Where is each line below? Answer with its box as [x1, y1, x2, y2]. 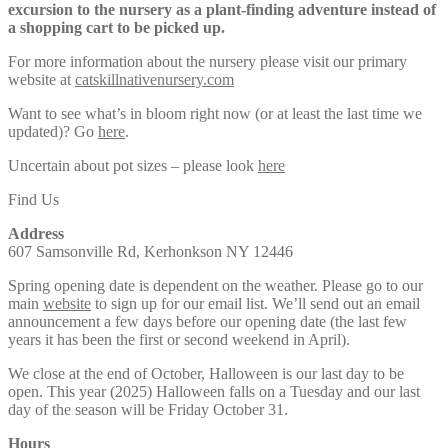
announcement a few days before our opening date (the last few [8, 312, 407, 330]
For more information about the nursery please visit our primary [8, 52, 407, 70]
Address [8, 224, 64, 242]
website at [8, 70, 75, 88]
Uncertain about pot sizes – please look [8, 156, 258, 174]
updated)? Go [8, 122, 98, 140]
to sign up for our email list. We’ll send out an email [91, 294, 420, 312]
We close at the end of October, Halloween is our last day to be [8, 364, 404, 382]
